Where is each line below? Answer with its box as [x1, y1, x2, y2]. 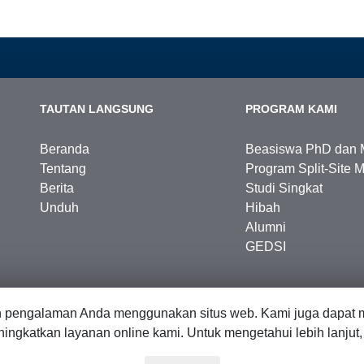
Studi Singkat [245, 180, 323, 195]
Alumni [245, 219, 287, 234]
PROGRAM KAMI [245, 102, 338, 115]
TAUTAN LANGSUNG [40, 102, 154, 115]
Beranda [40, 141, 89, 156]
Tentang [40, 161, 86, 175]
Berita [40, 180, 74, 195]
